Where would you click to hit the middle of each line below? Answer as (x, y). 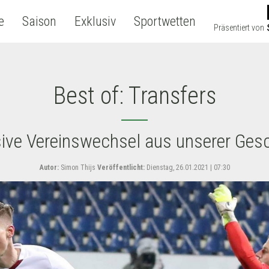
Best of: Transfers (134, 96)
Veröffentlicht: (121, 168)
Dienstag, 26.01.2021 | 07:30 (187, 168)
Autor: (49, 168)
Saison (39, 21)
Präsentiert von (239, 28)
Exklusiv (95, 21)
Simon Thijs (77, 168)
